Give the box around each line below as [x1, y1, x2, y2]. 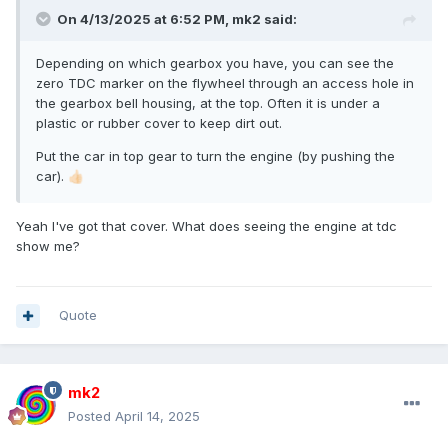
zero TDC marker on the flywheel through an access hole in [36, 75, 414, 92]
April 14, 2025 [115, 408, 200, 425]
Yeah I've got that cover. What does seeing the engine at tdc [16, 218, 397, 235]
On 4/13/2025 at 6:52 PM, [57, 11, 232, 28]
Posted [68, 408, 115, 425]
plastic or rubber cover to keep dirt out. [36, 115, 282, 132]
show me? [16, 238, 80, 255]
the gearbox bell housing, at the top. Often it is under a [36, 95, 380, 112]
